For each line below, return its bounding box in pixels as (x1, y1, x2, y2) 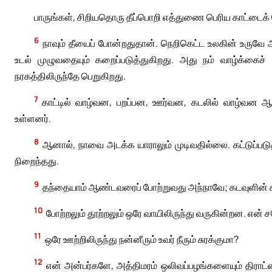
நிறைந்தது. (15, 154, 59, 168)
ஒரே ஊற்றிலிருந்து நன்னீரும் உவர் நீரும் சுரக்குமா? (44, 232, 239, 246)
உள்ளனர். (15, 112, 51, 126)
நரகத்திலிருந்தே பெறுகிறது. (15, 69, 126, 83)
